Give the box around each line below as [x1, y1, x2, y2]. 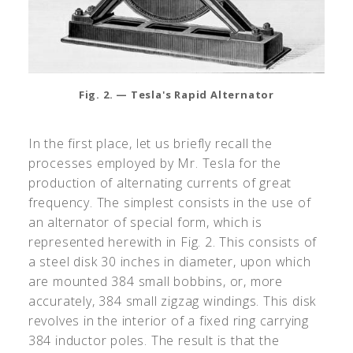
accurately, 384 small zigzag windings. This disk [28, 292, 317, 310]
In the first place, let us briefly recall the [28, 134, 273, 152]
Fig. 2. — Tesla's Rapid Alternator [78, 87, 275, 102]
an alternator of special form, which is [28, 213, 263, 231]
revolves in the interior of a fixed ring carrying [28, 311, 310, 329]
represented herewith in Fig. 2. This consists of [28, 232, 318, 251]
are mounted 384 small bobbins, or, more [28, 272, 284, 290]
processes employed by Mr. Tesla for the [28, 154, 282, 172]
